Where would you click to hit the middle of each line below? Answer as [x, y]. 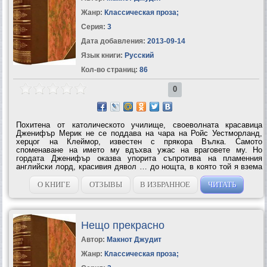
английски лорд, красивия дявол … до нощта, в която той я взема [139, 166]
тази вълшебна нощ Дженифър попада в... [94, 183]
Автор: [94, 239]
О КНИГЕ [54, 184]
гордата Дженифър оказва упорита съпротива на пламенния [139, 158]
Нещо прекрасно [122, 225]
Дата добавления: [113, 41]
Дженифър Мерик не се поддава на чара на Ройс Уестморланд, [139, 133]
